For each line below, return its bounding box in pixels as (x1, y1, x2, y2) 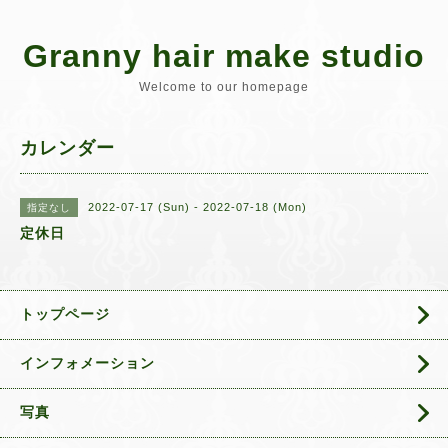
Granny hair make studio (23, 38, 425, 74)
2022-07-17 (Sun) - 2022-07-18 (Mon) (88, 201, 307, 213)
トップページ (20, 306, 110, 322)
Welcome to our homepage (139, 80, 309, 94)
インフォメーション (20, 355, 155, 371)
